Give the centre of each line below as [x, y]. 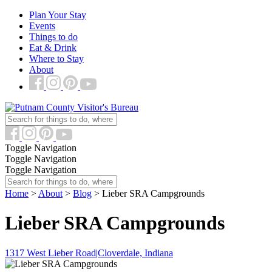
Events [42, 26]
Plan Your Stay [58, 15]
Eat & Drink [53, 48]
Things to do [53, 37]
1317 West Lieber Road [50, 253]
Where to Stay [56, 59]
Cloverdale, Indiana [135, 253]
